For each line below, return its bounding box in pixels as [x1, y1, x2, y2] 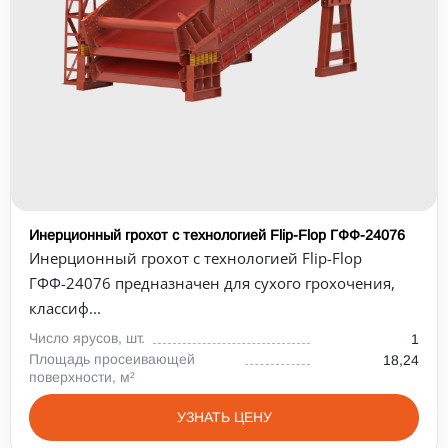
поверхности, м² [29, 369, 135, 385]
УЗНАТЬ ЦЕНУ [176, 409, 272, 425]
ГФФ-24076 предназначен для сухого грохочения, [29, 273, 395, 293]
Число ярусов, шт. [29, 330, 145, 346]
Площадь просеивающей [29, 351, 195, 367]
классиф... [29, 298, 101, 318]
